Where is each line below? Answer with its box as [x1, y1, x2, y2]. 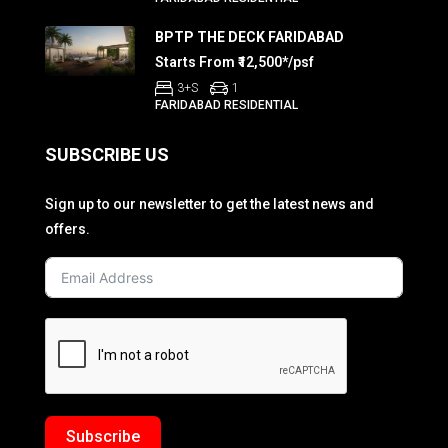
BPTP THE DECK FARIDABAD [155, 29, 344, 46]
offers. [45, 221, 90, 238]
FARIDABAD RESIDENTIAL [155, 98, 298, 113]
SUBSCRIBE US [45, 144, 169, 166]
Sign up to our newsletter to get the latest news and [45, 196, 374, 213]
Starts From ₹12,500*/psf [155, 54, 314, 71]
